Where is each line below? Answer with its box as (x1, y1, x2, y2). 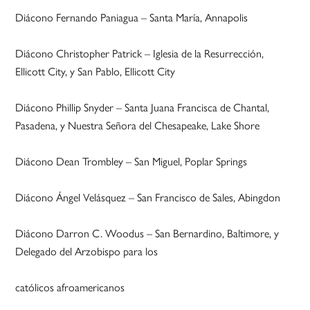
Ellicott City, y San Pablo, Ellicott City (15, 62, 176, 79)
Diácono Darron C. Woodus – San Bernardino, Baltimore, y (15, 224, 280, 241)
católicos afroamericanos (15, 278, 125, 295)
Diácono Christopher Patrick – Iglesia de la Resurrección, (15, 44, 264, 61)
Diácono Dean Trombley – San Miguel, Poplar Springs (15, 152, 248, 169)
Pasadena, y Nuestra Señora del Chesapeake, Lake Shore (15, 116, 260, 133)
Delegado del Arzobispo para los (15, 242, 158, 259)
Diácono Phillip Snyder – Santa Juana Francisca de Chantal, (15, 98, 270, 115)
